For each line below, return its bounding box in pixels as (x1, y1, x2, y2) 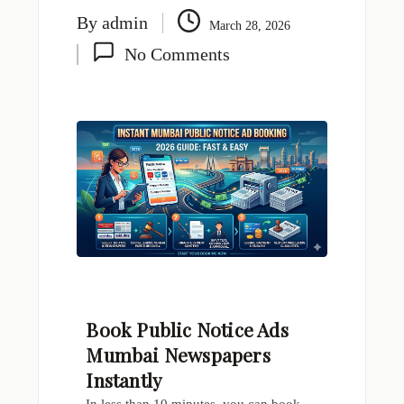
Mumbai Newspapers (86, 342, 271, 368)
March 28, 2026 (208, 18, 290, 32)
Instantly (86, 367, 163, 393)
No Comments (124, 44, 230, 64)
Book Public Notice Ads (86, 317, 289, 343)
